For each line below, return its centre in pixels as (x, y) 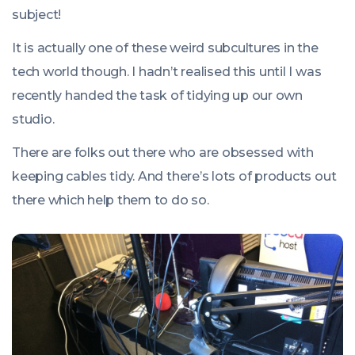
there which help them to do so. (111, 200)
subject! (37, 15)
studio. (33, 119)
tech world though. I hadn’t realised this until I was (167, 72)
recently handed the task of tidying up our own (157, 95)
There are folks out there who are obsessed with (163, 153)
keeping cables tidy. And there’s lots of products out (174, 176)
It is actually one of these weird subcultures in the (165, 48)
